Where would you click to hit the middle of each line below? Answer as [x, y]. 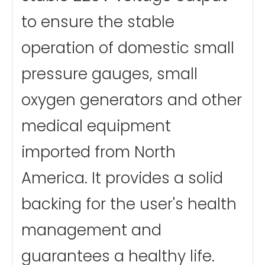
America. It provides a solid [122, 178]
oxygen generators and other [132, 100]
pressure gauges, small [109, 74]
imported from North [98, 152]
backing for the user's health [129, 204]
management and [91, 230]
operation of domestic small [128, 48]
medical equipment [96, 126]
